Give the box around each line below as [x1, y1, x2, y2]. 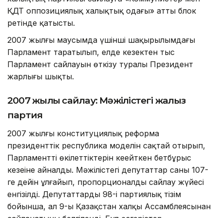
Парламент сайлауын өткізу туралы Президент [7, 59, 193, 70]
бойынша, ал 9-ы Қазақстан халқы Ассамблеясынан [7, 201, 211, 212]
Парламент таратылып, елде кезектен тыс [7, 47, 175, 57]
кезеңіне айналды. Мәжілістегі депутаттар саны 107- [7, 165, 208, 175]
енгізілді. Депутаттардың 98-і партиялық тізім [7, 189, 181, 200]
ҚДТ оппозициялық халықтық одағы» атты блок [7, 6, 196, 16]
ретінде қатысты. [7, 18, 75, 28]
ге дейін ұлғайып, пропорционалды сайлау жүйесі [7, 177, 204, 187]
